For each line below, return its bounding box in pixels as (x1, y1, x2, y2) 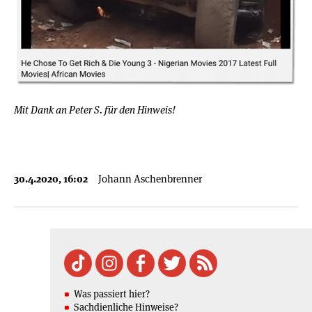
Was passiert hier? (74, 287, 150, 300)
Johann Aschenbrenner (98, 171, 202, 185)
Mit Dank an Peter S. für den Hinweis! (14, 102, 175, 116)
